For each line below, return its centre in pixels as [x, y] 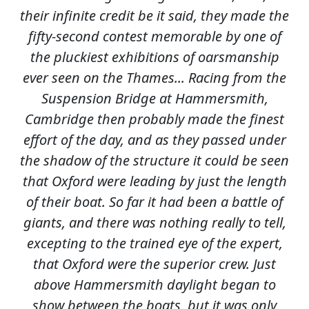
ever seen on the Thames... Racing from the [154, 77]
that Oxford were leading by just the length [154, 181]
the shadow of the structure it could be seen [154, 160]
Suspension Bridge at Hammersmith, [154, 98]
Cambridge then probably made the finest [154, 119]
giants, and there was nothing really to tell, [154, 222]
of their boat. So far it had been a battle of [154, 201]
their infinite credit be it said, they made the [154, 15]
